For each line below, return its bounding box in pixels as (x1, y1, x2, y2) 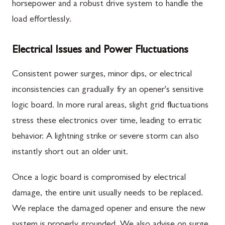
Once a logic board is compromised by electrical (12, 173, 186, 183)
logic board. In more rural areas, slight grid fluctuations (12, 101, 208, 110)
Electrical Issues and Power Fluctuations (12, 45, 188, 56)
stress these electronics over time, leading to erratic (12, 117, 202, 126)
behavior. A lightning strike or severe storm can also (12, 132, 199, 142)
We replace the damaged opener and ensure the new (12, 204, 205, 214)
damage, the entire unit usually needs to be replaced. (12, 189, 203, 198)
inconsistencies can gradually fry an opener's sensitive (12, 85, 203, 95)
